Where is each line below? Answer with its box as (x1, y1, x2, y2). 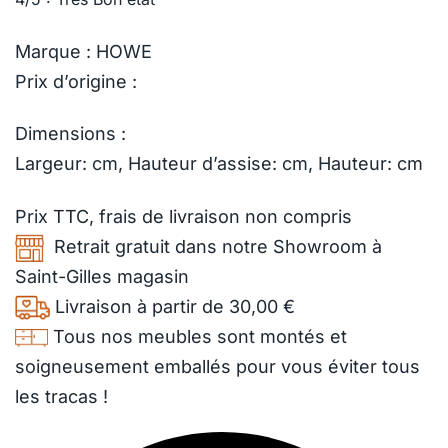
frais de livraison (99, 205, 240, 227)
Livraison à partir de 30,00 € (50, 295, 295, 317)
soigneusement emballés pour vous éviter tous (15, 355, 420, 377)
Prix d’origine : (15, 70, 137, 92)
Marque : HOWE (15, 40, 152, 62)
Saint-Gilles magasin (15, 265, 189, 287)
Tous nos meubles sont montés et (48, 325, 347, 347)
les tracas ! (15, 385, 108, 407)
